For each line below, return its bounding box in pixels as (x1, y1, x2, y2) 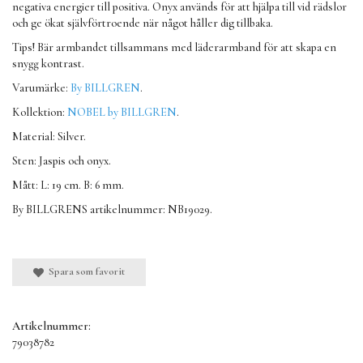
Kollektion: (12, 105, 67, 120)
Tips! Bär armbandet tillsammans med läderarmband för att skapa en (12, 41, 336, 55)
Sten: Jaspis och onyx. (12, 154, 111, 169)
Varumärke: (12, 81, 70, 96)
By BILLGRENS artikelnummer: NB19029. (12, 203, 212, 217)
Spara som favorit (43, 265, 125, 279)
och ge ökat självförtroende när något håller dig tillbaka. (12, 16, 273, 31)
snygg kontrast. (12, 57, 84, 71)
